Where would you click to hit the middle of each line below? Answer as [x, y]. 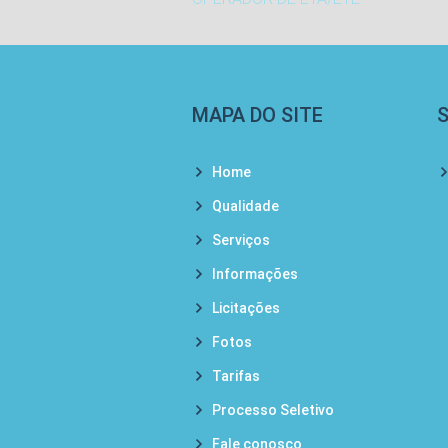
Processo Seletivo [273, 410]
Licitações [246, 308]
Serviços [241, 240]
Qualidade [245, 206]
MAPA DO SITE [257, 115]
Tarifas [236, 376]
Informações [255, 274]
